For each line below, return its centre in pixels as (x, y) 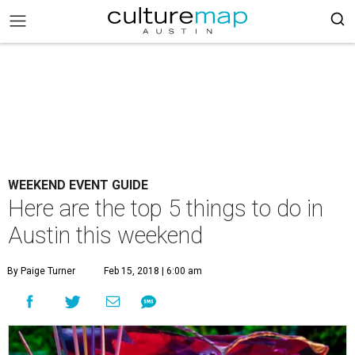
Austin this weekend (105, 235)
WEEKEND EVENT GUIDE (78, 185)
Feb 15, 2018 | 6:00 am (153, 271)
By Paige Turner (41, 271)
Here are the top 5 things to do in (166, 208)
